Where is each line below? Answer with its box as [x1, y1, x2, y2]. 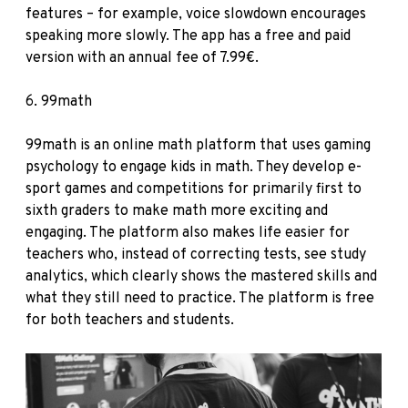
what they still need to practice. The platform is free [25, 289, 374, 308]
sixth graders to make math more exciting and [25, 201, 328, 220]
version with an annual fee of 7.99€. [25, 48, 259, 67]
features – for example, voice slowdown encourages [25, 5, 366, 24]
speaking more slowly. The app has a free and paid [25, 26, 351, 46]
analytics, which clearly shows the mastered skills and [25, 267, 377, 286]
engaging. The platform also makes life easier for [25, 223, 350, 242]
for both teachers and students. [25, 311, 234, 330]
